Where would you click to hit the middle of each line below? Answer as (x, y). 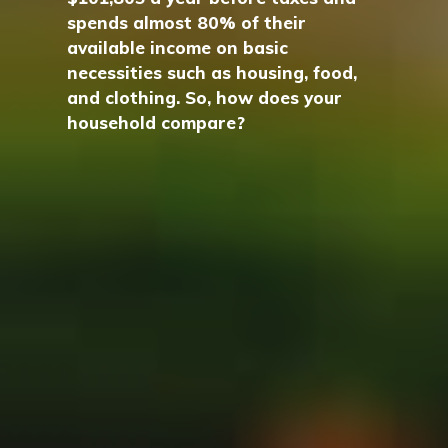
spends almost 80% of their (187, 22)
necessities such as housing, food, (212, 72)
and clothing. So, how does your (205, 97)
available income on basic (178, 47)
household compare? (156, 122)
